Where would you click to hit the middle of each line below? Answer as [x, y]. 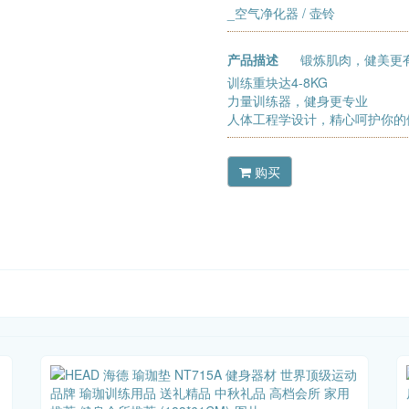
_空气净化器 [263, 13]
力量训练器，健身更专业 [298, 101]
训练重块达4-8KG [278, 83]
